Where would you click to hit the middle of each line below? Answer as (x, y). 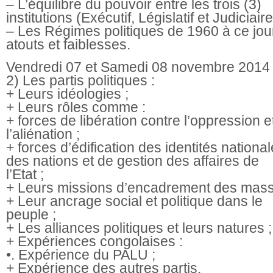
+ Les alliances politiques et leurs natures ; (139, 228)
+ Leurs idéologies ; (67, 94)
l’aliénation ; (43, 134)
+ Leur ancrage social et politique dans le (134, 201)
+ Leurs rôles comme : (76, 107)
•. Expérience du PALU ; (81, 254)
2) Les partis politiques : (80, 80)
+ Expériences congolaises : (94, 241)
